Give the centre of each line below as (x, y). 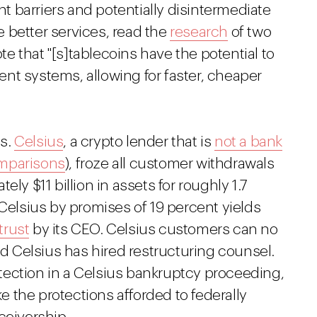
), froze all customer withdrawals (169, 164)
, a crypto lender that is (139, 142)
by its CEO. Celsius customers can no (154, 230)
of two (250, 32)
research (199, 32)
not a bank (249, 142)
